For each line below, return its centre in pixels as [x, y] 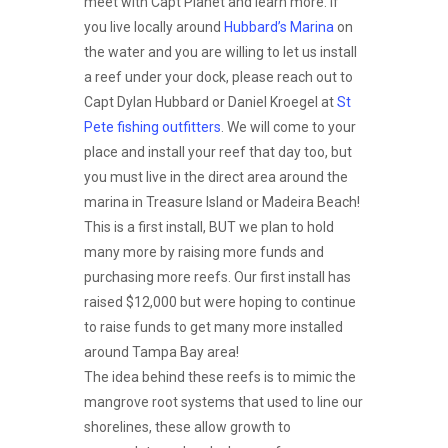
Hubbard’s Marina [279, 27]
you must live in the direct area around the [216, 177]
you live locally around [154, 27]
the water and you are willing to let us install [220, 52]
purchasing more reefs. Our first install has [217, 277]
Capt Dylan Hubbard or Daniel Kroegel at [210, 102]
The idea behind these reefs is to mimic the [220, 377]
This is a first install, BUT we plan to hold [209, 227]
